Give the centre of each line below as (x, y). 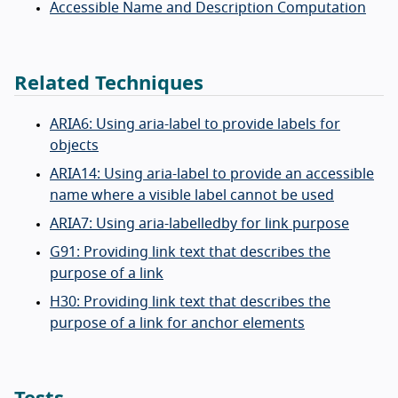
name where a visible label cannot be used (192, 195)
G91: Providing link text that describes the (190, 252)
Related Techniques (109, 83)
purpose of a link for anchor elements (177, 323)
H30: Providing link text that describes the (190, 302)
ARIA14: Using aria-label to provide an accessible (212, 174)
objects (74, 145)
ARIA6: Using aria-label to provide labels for (195, 124)
